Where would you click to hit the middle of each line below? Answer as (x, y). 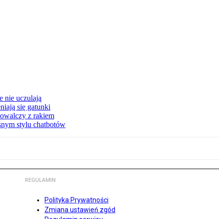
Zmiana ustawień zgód (80, 210)
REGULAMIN (40, 180)
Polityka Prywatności (77, 200)
